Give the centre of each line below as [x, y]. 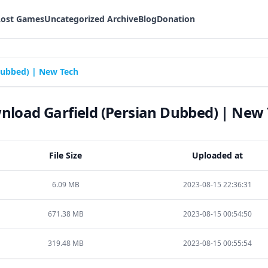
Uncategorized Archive [91, 19]
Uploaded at [217, 155]
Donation [176, 19]
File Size [66, 155]
